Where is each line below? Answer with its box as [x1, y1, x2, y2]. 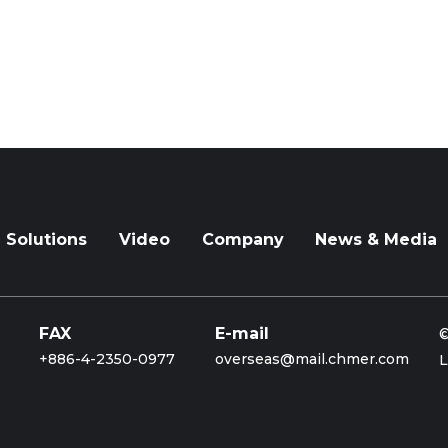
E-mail [215, 324, 269, 344]
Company [201, 230, 284, 250]
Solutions [6, 230, 88, 250]
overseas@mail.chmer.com [215, 350, 409, 369]
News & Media [315, 230, 438, 250]
